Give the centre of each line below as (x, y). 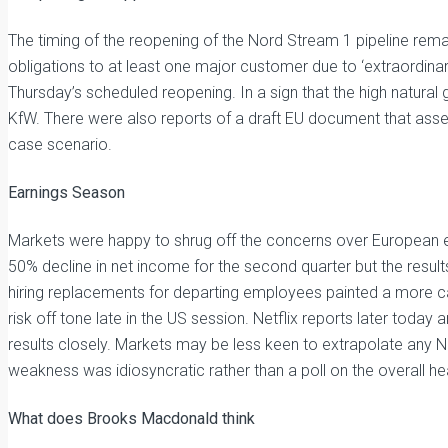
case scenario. (60, 144)
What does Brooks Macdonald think (131, 418)
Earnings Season (66, 192)
